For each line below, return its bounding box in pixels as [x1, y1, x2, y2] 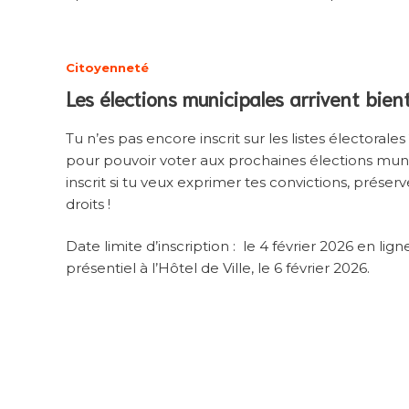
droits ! [66, 194, 114, 213]
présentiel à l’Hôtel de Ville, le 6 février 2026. [66, 259, 373, 278]
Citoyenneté [66, 59, 149, 75]
